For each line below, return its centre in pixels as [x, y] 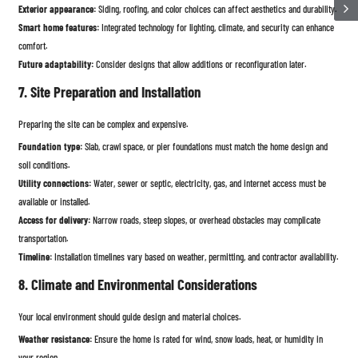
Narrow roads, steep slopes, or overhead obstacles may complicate [206, 219]
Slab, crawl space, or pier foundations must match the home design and [205, 146]
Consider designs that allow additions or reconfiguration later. [201, 64]
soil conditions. [45, 164]
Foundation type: [51, 146]
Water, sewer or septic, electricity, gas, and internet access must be [209, 183]
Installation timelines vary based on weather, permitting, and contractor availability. [196, 256]
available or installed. [55, 201]
